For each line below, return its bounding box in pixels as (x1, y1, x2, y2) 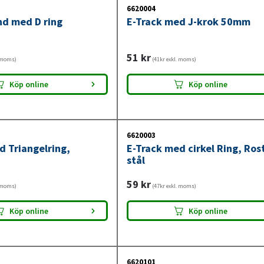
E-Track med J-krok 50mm (126, 15, 250, 29)
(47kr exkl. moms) (150, 181, 196, 190)
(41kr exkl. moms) (150, 55, 196, 64)
